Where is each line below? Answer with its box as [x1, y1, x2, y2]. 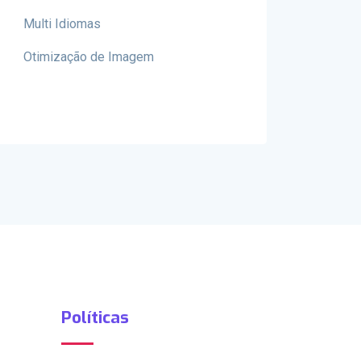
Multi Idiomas [23, 16, 101, 31]
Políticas [61, 306, 129, 329]
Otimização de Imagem [23, 49, 154, 64]
